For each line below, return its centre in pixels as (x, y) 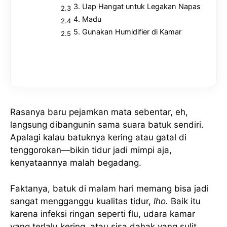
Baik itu (184, 201)
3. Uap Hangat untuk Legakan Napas (137, 6)
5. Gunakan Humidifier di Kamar (127, 32)
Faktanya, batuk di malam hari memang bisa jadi (109, 188)
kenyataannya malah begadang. (76, 163)
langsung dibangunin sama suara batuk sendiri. (107, 125)
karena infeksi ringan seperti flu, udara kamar (103, 214)
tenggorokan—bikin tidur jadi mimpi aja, (91, 150)
